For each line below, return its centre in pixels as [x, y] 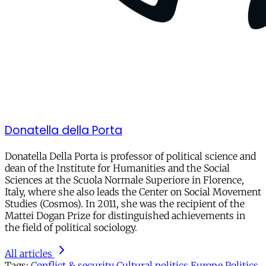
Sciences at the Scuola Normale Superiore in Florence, [124, 180]
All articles [28, 254]
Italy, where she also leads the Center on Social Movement [133, 192]
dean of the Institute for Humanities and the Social [117, 168]
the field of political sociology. [72, 228]
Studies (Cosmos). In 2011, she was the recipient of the [125, 204]
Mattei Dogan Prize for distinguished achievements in [125, 216]
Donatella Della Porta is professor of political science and [130, 156]
